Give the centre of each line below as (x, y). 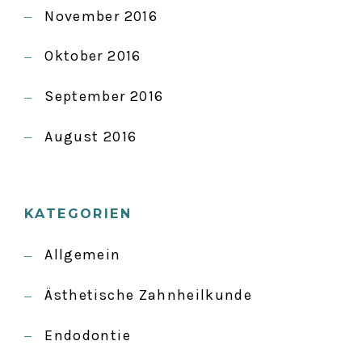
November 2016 (101, 16)
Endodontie (88, 335)
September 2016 (104, 96)
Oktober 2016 (93, 56)
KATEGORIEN (78, 214)
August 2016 (91, 136)
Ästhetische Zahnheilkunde (149, 295)
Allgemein (83, 255)
